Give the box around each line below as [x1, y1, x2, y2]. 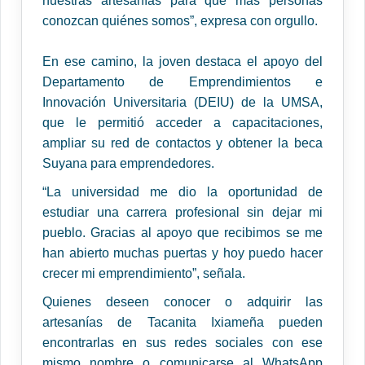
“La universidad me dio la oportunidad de [42, 185, 323, 200]
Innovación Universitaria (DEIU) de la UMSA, [42, 95, 323, 110]
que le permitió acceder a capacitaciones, [42, 116, 323, 130]
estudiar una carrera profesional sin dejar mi [42, 205, 323, 220]
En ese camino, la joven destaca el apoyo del [42, 55, 323, 69]
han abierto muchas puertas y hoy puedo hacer [42, 246, 323, 261]
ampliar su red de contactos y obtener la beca [42, 136, 323, 151]
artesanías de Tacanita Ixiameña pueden [42, 315, 323, 330]
